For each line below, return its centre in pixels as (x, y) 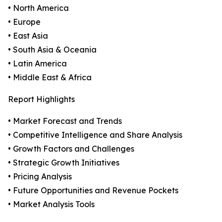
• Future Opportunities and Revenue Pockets (93, 191)
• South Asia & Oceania (52, 50)
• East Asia (28, 36)
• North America (38, 8)
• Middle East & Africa (50, 78)
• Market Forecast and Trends (65, 121)
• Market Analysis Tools (51, 204)
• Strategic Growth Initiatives (64, 163)
